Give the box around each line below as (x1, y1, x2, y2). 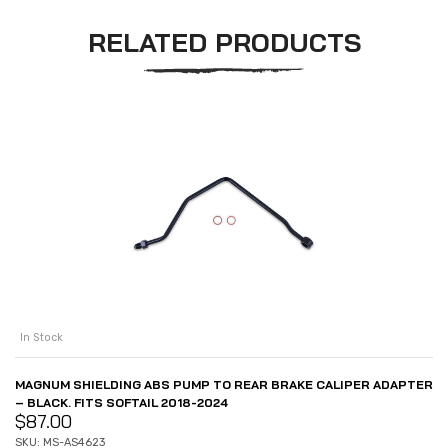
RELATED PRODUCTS (87, 25, 361, 59)
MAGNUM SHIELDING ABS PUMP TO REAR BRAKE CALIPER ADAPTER (15, 376, 433, 392)
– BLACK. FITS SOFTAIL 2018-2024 (15, 394, 228, 410)
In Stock (20, 330, 63, 344)
